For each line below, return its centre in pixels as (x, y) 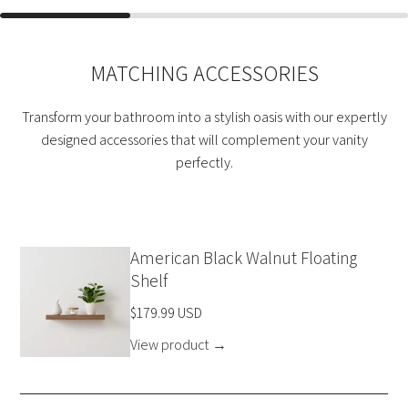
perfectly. (204, 162)
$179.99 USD (167, 313)
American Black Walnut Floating (244, 258)
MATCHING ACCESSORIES (204, 72)
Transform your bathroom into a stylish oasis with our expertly (204, 117)
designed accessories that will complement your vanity (204, 139)
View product (170, 345)
